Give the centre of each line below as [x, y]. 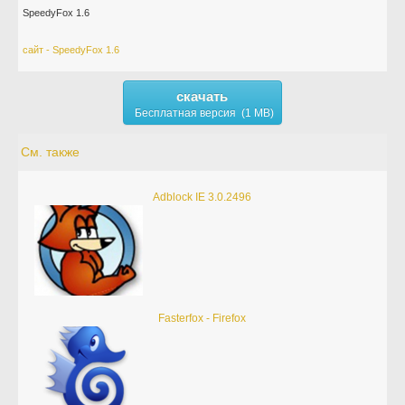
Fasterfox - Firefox [202, 318]
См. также [51, 152]
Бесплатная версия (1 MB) [204, 113]
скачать [202, 96]
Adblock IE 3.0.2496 [202, 197]
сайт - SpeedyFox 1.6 [71, 50]
